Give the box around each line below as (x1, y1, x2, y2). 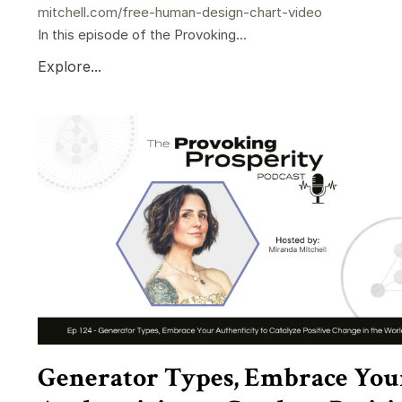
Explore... (38, 57, 101, 76)
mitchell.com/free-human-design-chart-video (38, 4, 322, 22)
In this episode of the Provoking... (38, 26, 247, 44)
